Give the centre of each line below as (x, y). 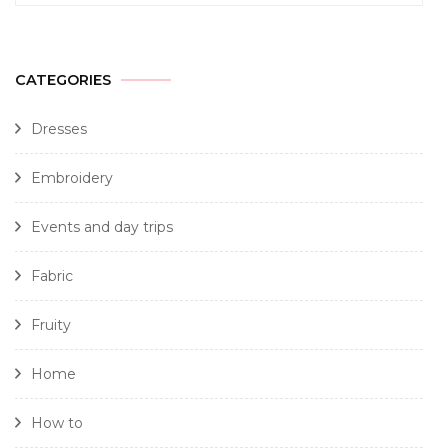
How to (57, 422)
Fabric (52, 275)
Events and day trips (102, 226)
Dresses (59, 128)
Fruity (51, 324)
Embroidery (72, 177)
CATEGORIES (63, 79)
